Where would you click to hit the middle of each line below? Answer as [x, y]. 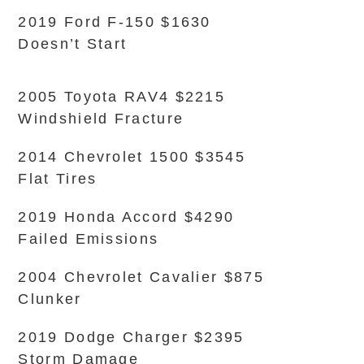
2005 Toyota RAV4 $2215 [122, 97]
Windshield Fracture [101, 119]
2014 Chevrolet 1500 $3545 [132, 157]
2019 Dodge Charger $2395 [131, 337]
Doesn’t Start [73, 44]
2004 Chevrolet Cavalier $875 [141, 277]
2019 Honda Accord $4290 [126, 217]
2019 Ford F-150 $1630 [115, 22]
